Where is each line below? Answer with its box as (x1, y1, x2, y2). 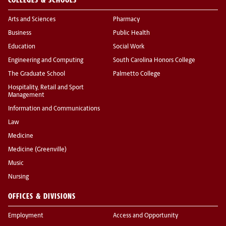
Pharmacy (113, 17, 140, 23)
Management (8, 92, 44, 99)
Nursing (8, 174, 29, 181)
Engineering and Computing (8, 58, 83, 64)
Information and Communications (8, 106, 100, 112)
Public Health (113, 30, 150, 37)
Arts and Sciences (8, 17, 55, 23)
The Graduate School (8, 71, 65, 78)
